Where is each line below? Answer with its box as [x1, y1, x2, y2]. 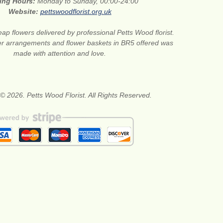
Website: [8, 7, 40, 15]
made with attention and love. [13, 49, 107, 57]
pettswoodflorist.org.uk [40, 7, 111, 15]
